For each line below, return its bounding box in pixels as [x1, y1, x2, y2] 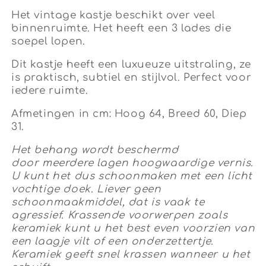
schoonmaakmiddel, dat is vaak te [11, 197, 205, 208]
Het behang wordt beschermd [11, 144, 179, 156]
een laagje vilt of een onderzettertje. [11, 236, 214, 248]
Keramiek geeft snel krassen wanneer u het [11, 249, 251, 261]
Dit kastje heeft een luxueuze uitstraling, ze [11, 59, 252, 71]
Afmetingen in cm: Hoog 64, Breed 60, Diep [11, 108, 247, 120]
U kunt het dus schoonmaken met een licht [11, 170, 253, 182]
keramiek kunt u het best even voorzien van [11, 223, 255, 235]
